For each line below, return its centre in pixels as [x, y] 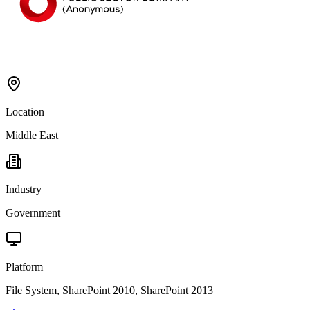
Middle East [32, 135]
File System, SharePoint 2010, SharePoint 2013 [109, 290]
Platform [24, 266]
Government [33, 212]
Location [25, 111]
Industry [24, 189]
